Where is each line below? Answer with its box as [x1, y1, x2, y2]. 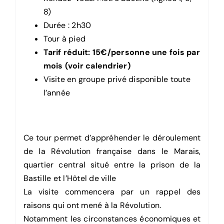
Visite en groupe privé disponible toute [43, 74, 190, 85]
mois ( [43, 60, 68, 71]
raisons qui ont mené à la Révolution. [23, 200, 161, 211]
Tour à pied [43, 33, 86, 44]
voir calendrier [67, 60, 127, 71]
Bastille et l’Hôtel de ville [23, 173, 116, 184]
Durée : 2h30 [43, 20, 91, 31]
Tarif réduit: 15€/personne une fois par [43, 47, 200, 58]
